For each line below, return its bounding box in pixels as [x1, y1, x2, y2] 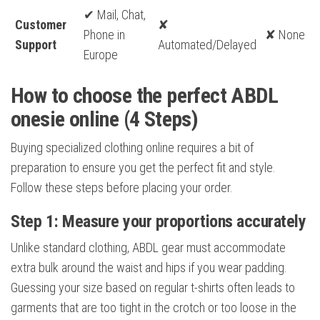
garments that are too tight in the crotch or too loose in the [11, 300, 296, 316]
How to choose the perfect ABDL [11, 83, 278, 109]
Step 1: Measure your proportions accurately [11, 211, 306, 232]
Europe [84, 47, 118, 63]
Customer [15, 17, 66, 33]
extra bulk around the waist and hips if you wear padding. [11, 260, 287, 276]
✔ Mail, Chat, [84, 7, 146, 23]
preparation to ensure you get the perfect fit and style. [11, 160, 276, 176]
